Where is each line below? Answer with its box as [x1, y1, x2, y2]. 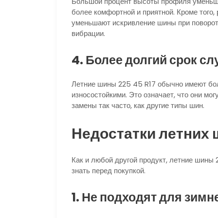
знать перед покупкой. [72, 165, 145, 176]
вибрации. [72, 28, 105, 38]
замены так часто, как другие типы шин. [72, 100, 204, 110]
